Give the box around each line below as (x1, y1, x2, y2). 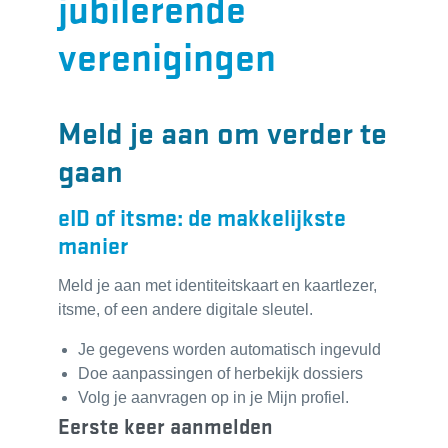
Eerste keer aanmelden (58, 411, 273, 441)
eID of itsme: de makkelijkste (58, 200, 346, 233)
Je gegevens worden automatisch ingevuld (78, 341, 381, 359)
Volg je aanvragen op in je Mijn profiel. (78, 389, 349, 407)
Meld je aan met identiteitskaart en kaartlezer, (58, 277, 377, 295)
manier (58, 228, 128, 261)
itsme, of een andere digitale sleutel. (58, 301, 313, 319)
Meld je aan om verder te (58, 109, 387, 153)
